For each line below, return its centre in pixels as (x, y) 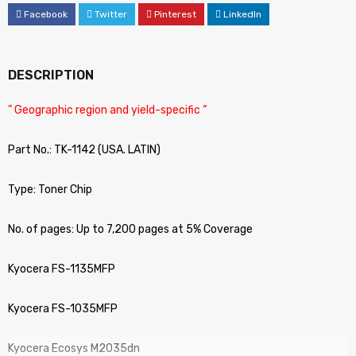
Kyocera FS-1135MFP (62, 269)
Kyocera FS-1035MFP (63, 309)
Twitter (111, 14)
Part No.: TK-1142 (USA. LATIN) (84, 150)
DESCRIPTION (51, 75)
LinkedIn (242, 14)
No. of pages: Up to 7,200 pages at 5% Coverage (130, 229)
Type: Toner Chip (50, 190)
